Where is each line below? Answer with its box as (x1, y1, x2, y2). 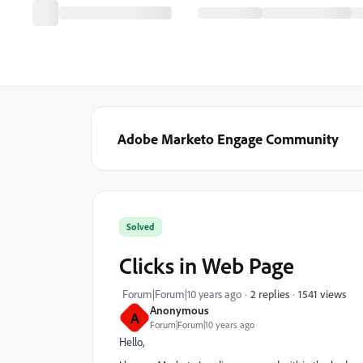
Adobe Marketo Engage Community (117, 130, 339, 147)
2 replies (250, 287, 289, 301)
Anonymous (150, 303, 209, 317)
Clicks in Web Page (119, 251, 294, 280)
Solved (126, 220, 155, 233)
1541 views (298, 286, 346, 301)
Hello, (119, 335, 144, 348)
